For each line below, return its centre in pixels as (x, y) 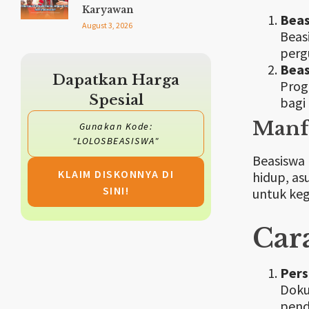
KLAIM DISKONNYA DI (116, 174)
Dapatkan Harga (116, 80)
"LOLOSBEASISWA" (116, 141)
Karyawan (108, 10)
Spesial (116, 100)
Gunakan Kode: (116, 127)
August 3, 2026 (107, 26)
